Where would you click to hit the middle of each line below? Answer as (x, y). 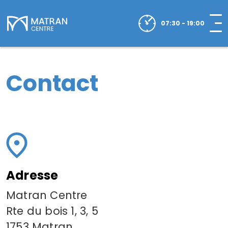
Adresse (32, 176)
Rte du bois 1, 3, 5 (55, 211)
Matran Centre (50, 195)
